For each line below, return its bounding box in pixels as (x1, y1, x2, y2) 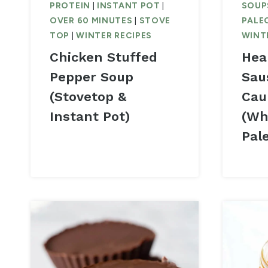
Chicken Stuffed (50, 50, 157, 65)
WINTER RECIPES (76, 31, 153, 41)
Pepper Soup (50, 69, 133, 85)
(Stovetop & (50, 89, 126, 105)
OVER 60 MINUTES (50, 16, 133, 26)
